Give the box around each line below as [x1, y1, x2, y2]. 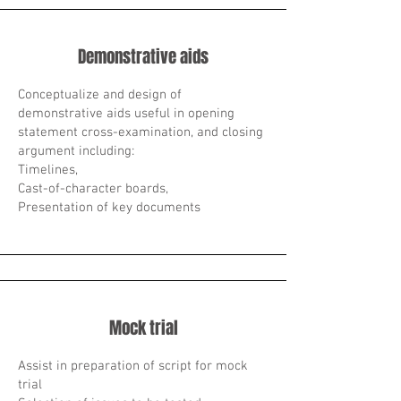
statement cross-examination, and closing [18, 124, 263, 141]
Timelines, [18, 162, 78, 178]
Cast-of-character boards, [18, 181, 168, 197]
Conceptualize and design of [18, 87, 182, 103]
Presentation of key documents [18, 200, 200, 216]
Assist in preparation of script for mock [18, 358, 248, 374]
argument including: [18, 143, 134, 159]
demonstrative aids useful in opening [18, 106, 235, 122]
